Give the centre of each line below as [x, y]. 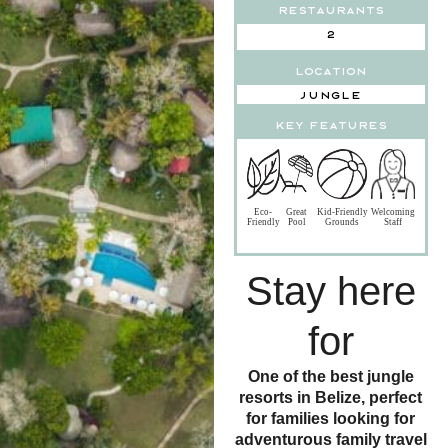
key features [330, 124]
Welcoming [393, 211]
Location [330, 70]
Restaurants [330, 9]
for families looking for [331, 418]
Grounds [342, 221]
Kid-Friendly [342, 211]
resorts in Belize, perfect [331, 397]
